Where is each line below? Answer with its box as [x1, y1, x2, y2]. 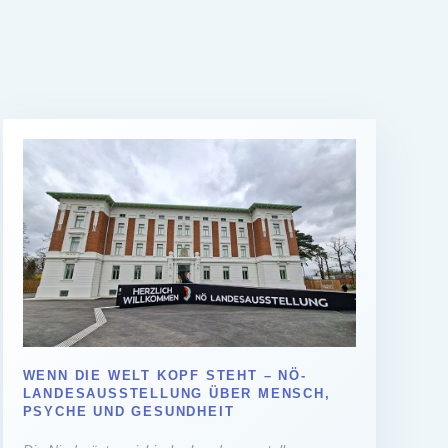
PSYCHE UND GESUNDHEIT [22, 404, 235, 420]
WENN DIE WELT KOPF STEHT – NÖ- [22, 368, 307, 384]
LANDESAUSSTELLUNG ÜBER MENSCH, [22, 386, 331, 402]
